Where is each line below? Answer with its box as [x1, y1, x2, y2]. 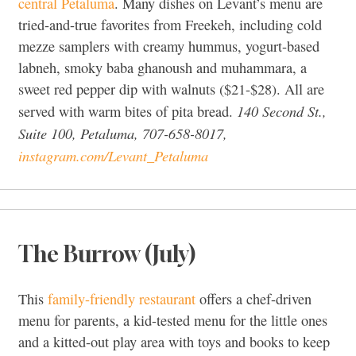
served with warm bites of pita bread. [18, 102, 237, 122]
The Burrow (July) [18, 241, 195, 268]
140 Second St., [237, 101, 327, 122]
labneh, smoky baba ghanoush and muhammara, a [18, 58, 307, 78]
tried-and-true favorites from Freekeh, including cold [18, 15, 322, 35]
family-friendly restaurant [48, 288, 195, 308]
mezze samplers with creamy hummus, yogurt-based [18, 37, 319, 56]
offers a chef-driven [195, 288, 311, 308]
